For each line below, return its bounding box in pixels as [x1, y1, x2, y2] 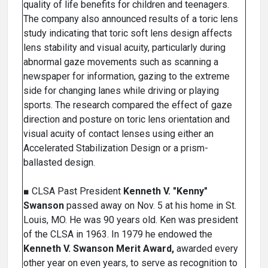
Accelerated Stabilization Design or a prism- [23, 142, 208, 154]
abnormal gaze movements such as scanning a [23, 56, 218, 68]
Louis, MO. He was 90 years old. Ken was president [23, 214, 238, 226]
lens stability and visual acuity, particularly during [23, 42, 226, 54]
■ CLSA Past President [23, 185, 123, 197]
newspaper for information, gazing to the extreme [23, 71, 230, 83]
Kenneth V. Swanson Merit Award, [23, 243, 174, 255]
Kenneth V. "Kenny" [123, 185, 208, 197]
